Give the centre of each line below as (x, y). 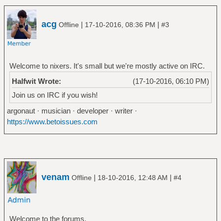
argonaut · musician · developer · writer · (72, 110)
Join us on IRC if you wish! (55, 95)
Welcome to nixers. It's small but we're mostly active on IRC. (107, 66)
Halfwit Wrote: (36, 81)
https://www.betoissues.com (52, 121)
